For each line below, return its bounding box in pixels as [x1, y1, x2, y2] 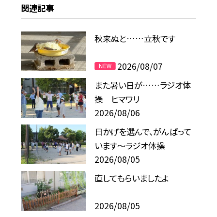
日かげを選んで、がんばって [94, 125, 192, 138]
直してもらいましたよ [94, 172, 170, 185]
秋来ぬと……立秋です [94, 32, 176, 45]
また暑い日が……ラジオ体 [94, 79, 191, 92]
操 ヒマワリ [94, 93, 140, 106]
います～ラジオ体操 [94, 139, 165, 152]
